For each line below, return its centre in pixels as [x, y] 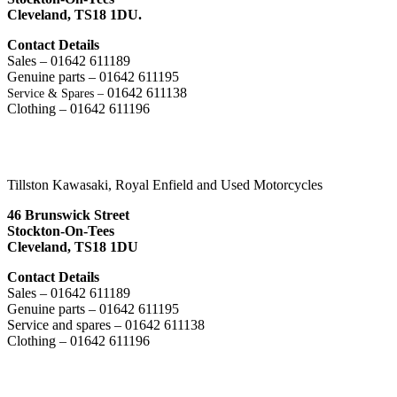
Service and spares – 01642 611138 [106, 324]
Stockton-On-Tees [61, 230]
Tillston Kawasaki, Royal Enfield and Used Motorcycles [165, 184]
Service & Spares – [55, 93]
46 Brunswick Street [68, 214]
